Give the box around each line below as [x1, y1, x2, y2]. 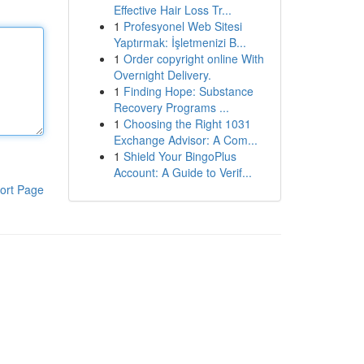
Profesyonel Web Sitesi [123, 18, 242, 34]
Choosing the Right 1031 [123, 115, 251, 132]
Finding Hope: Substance [123, 83, 253, 99]
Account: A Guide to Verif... [113, 164, 252, 180]
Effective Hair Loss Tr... [113, 2, 232, 18]
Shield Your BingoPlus [123, 148, 236, 164]
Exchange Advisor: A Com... [113, 132, 258, 148]
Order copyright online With [123, 50, 264, 67]
